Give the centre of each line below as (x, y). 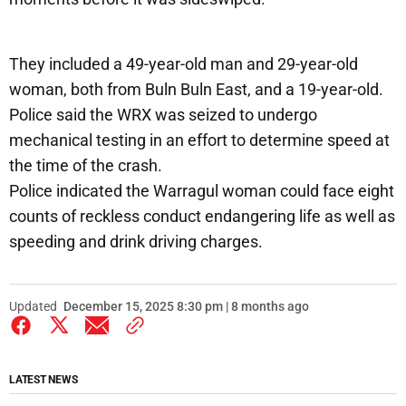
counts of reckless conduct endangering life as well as (202, 216)
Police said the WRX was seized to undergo (163, 114)
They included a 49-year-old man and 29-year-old (184, 63)
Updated (33, 306)
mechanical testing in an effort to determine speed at (199, 140)
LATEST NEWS (43, 379)
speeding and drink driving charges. (136, 241)
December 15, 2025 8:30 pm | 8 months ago (186, 306)
